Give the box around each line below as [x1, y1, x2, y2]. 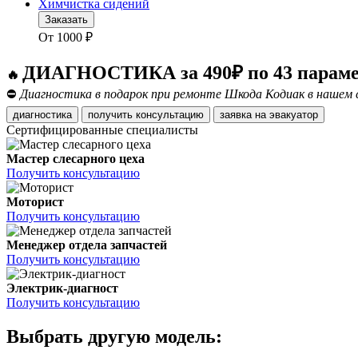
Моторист [6, 195, 64, 209]
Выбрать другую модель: [6, 326, 222, 348]
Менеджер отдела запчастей [6, 238, 167, 253]
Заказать [45, 14, 88, 26]
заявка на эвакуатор [269, 109, 318, 121]
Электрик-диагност [6, 281, 118, 296]
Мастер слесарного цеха [6, 152, 145, 166]
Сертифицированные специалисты [6, 123, 198, 137]
